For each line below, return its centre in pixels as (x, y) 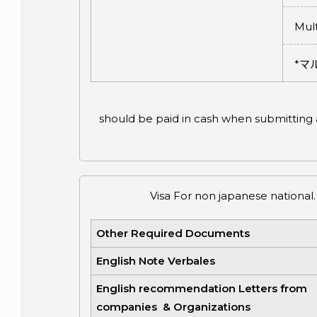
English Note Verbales (155, 261)
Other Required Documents (173, 234)
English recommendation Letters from (201, 289)
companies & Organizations (173, 307)
